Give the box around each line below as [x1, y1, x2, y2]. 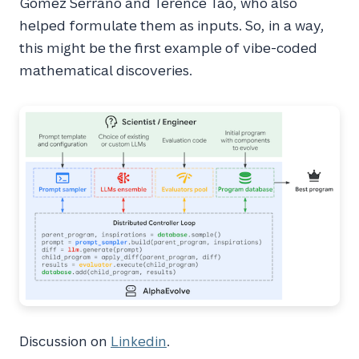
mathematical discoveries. [19, 61, 192, 79]
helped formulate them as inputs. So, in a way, [19, 16, 325, 34]
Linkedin [111, 332, 167, 350]
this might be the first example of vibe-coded [19, 38, 317, 57]
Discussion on [19, 332, 111, 350]
